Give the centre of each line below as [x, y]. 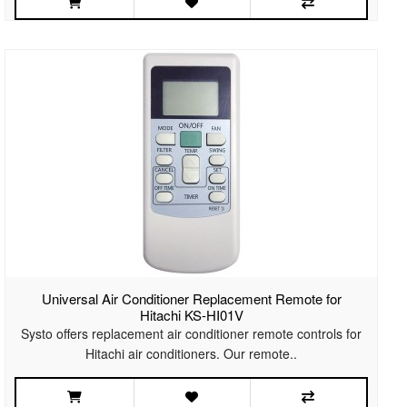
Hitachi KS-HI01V [191, 315]
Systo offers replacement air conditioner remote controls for [192, 334]
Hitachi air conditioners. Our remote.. [192, 354]
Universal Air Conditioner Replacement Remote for [191, 299]
